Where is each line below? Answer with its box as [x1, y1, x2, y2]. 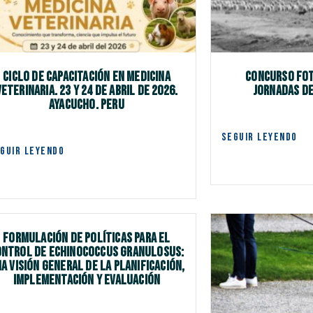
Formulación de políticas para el [3, 230, 170, 247]
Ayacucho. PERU [49, 96, 124, 114]
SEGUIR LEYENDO [221, 131, 298, 145]
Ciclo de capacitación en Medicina [3, 68, 170, 86]
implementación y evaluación [13, 272, 161, 289]
